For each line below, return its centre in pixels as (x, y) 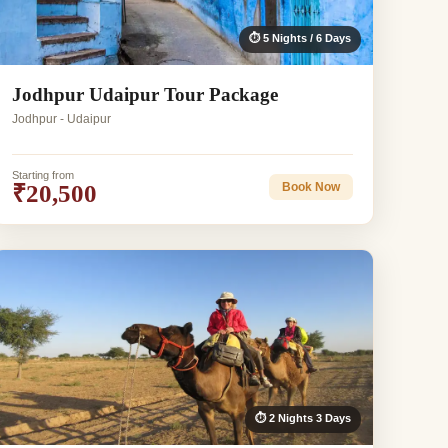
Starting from (43, 174)
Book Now (310, 187)
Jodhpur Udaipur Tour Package (145, 94)
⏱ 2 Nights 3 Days (302, 417)
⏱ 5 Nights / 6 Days (299, 37)
